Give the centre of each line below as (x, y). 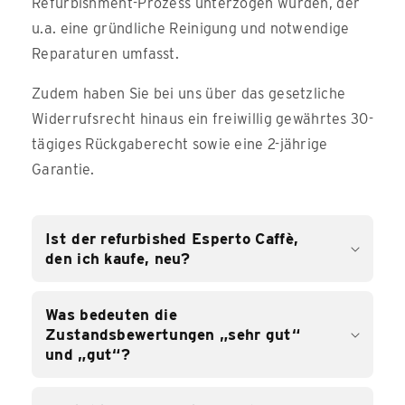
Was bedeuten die (111, 315)
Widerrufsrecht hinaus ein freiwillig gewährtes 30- (202, 119)
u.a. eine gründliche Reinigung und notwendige (191, 29)
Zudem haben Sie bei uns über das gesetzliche (189, 94)
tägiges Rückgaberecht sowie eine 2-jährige (180, 145)
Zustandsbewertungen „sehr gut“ (173, 335)
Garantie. (63, 170)
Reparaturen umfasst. (106, 54)
